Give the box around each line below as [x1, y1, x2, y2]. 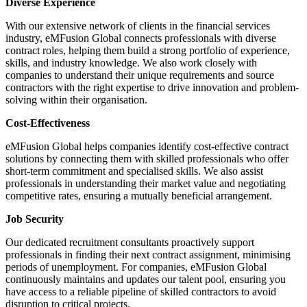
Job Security [5, 213, 64, 225]
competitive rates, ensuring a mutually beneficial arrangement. [5, 190, 272, 202]
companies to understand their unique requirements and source [5, 69, 274, 82]
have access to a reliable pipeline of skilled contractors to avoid [5, 286, 276, 298]
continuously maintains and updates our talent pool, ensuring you [5, 273, 286, 286]
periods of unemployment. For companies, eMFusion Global [5, 261, 267, 273]
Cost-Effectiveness [5, 117, 90, 130]
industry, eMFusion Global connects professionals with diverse [5, 32, 276, 45]
